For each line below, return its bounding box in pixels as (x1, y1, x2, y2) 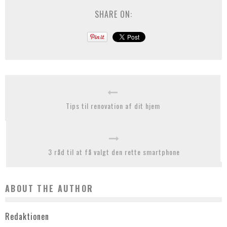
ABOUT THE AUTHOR (5, 182, 94, 195)
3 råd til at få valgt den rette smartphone (48, 146, 180, 157)
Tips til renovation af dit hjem (65, 100, 160, 111)
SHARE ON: (95, 8, 132, 20)
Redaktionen (5, 210, 49, 223)
